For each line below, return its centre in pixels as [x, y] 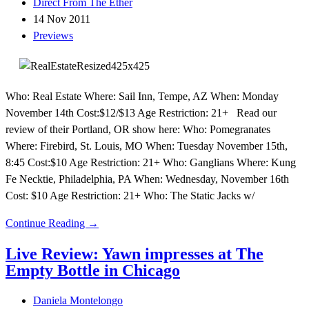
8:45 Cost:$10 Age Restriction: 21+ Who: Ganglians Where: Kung [151, 163]
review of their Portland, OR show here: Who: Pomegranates [138, 130]
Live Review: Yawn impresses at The [134, 254]
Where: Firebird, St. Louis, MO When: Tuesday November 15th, [147, 146]
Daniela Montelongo [78, 301]
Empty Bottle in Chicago [93, 271]
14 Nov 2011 [62, 19]
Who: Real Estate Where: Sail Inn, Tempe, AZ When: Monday [142, 97]
